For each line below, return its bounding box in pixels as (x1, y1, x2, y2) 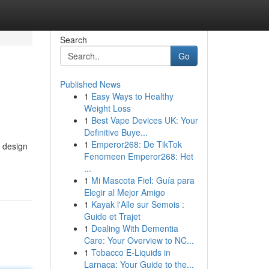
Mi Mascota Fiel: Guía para (91, 174, 195, 186)
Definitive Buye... (83, 126, 148, 138)
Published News (59, 78, 121, 90)
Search (59, 34, 87, 46)
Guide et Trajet (83, 210, 141, 222)
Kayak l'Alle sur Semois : (91, 198, 184, 210)
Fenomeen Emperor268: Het (83, 150, 193, 162)
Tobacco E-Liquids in (91, 246, 171, 258)
